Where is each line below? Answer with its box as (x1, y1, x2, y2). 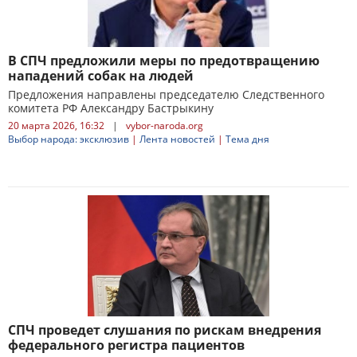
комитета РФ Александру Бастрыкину (8, 100, 214, 116)
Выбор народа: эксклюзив (8, 132, 129, 146)
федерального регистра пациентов (8, 336, 245, 354)
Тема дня (226, 132, 269, 146)
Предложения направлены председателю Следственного (8, 87, 324, 102)
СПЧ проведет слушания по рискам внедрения (8, 321, 321, 339)
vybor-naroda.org (126, 119, 203, 132)
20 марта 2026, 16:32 (8, 119, 104, 132)
